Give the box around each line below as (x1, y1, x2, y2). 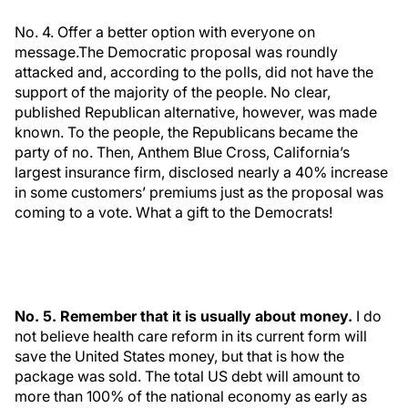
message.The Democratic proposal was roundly (15, 43, 338, 61)
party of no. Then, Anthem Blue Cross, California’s (15, 143, 350, 161)
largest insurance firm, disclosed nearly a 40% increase (15, 163, 388, 181)
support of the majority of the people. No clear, (15, 83, 331, 101)
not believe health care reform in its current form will (15, 327, 367, 345)
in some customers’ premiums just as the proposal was (15, 183, 383, 201)
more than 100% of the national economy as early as (15, 387, 367, 405)
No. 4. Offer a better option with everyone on (15, 23, 315, 41)
